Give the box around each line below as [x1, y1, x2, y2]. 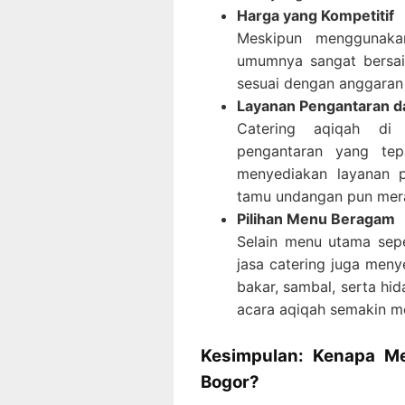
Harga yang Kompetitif [237, 5, 394, 24]
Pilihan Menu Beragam [237, 209, 395, 228]
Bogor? [201, 371, 259, 392]
